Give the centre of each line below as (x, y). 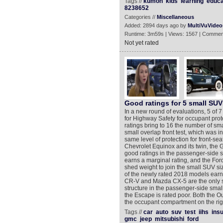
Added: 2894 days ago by (156, 25)
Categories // (140, 17)
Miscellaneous (175, 17)
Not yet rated (141, 43)
